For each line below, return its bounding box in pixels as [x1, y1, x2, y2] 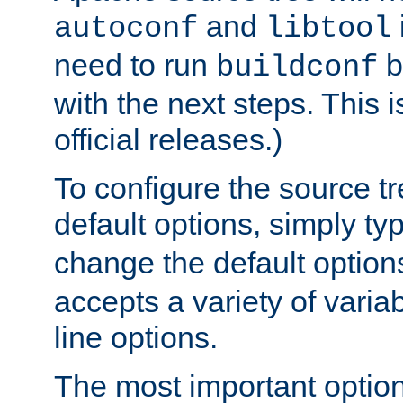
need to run [54, 48, 216, 83]
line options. [54, 320, 218, 355]
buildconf [216, 50, 378, 85]
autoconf [54, 12, 198, 47]
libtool [265, 12, 391, 47]
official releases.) [54, 122, 282, 157]
